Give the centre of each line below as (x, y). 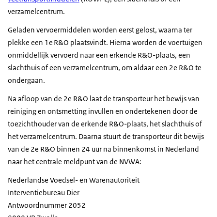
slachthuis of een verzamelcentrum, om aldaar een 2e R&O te (105, 67)
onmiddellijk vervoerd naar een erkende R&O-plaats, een (99, 55)
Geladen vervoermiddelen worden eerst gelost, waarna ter (100, 30)
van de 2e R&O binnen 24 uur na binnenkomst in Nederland (103, 149)
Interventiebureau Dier (44, 192)
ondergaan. (26, 80)
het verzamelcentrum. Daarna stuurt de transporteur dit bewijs (106, 136)
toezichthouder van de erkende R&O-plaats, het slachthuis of (105, 124)
